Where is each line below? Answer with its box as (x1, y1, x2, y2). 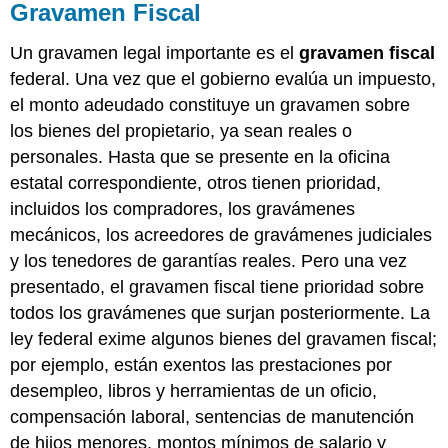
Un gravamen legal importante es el (10, 42, 300, 63)
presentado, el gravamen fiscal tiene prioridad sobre (10, 276, 425, 297)
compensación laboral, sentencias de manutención (10, 406, 415, 427)
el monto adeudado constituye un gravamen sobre (10, 94, 411, 115)
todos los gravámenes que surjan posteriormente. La (10, 302, 431, 323)
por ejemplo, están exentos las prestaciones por (10, 354, 393, 375)
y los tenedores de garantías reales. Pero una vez (10, 250, 408, 271)
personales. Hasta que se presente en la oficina (10, 146, 391, 167)
